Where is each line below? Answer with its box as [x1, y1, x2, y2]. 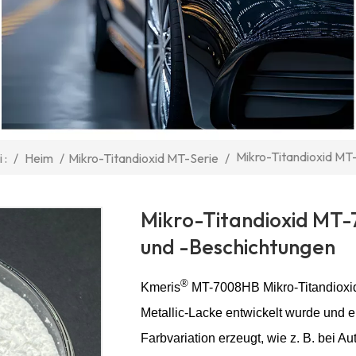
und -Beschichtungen [140, 233, 335, 260]
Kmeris [140, 280, 180, 294]
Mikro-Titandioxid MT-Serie [68, 149, 219, 166]
